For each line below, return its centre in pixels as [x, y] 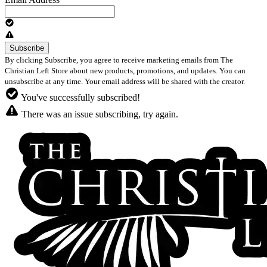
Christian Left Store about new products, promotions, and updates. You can [125, 70]
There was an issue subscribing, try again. [99, 114]
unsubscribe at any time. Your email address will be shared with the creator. [126, 81]
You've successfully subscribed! [80, 97]
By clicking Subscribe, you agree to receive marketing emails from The [119, 60]
